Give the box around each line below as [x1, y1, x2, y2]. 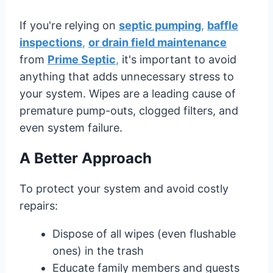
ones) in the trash [52, 244, 144, 257]
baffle [207, 18, 238, 32]
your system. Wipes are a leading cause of [19, 87, 236, 100]
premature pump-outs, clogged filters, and [19, 104, 238, 117]
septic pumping [119, 18, 201, 32]
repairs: [19, 199, 58, 212]
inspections [19, 35, 82, 49]
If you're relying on [19, 18, 119, 32]
